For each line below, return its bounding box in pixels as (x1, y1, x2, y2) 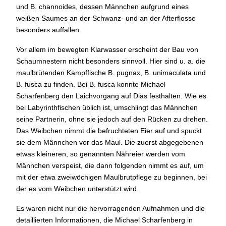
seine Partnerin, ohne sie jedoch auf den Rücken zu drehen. (16, 115, 208, 123)
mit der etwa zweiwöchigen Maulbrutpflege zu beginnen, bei (16, 173, 207, 181)
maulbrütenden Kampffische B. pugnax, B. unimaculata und (16, 68, 206, 77)
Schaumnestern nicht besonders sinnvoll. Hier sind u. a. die (16, 56, 205, 65)
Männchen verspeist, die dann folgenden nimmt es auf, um (16, 161, 204, 169)
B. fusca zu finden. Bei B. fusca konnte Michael (16, 80, 165, 88)
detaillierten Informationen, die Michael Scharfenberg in (16, 215, 193, 224)
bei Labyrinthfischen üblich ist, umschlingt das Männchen (16, 103, 198, 111)
